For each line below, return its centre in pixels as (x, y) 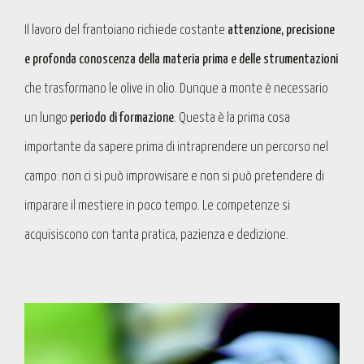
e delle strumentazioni (284, 60)
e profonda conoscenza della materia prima (126, 60)
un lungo (47, 119)
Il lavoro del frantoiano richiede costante (126, 31)
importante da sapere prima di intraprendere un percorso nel (176, 148)
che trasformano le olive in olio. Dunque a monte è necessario (176, 89)
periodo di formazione (122, 119)
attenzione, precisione (281, 31)
